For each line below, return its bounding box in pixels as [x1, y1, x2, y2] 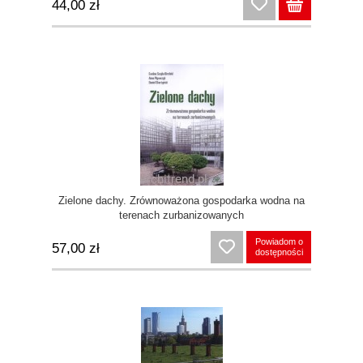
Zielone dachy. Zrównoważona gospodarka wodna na [58, 194, 305, 207]
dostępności [254, 247, 303, 258]
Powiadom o [254, 237, 303, 247]
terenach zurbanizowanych [119, 209, 244, 222]
